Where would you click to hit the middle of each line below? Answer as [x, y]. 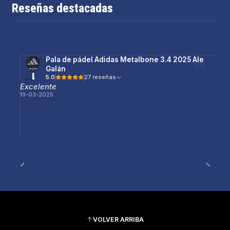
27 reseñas [104, 77]
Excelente [39, 87]
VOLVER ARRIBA [118, 220]
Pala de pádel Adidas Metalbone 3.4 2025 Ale [125, 60]
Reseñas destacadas [62, 8]
